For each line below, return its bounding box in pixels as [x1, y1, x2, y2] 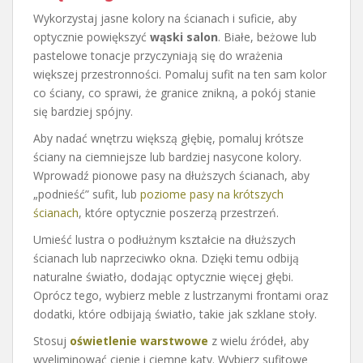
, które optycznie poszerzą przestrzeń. [79, 204, 279, 220]
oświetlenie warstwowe [70, 332, 208, 348]
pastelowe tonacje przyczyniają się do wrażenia [33, 47, 283, 63]
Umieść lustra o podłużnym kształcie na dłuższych [33, 231, 296, 247]
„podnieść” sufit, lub [33, 186, 140, 202]
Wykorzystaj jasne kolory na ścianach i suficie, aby [33, 10, 297, 26]
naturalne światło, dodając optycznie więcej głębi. [33, 268, 293, 284]
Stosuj [33, 332, 70, 348]
